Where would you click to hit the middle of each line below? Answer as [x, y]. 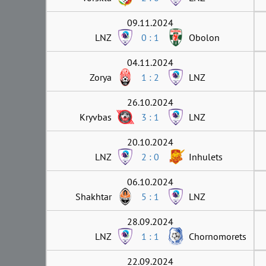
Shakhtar [94, 196]
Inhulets [206, 156]
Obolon [204, 37]
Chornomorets [218, 236]
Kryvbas [96, 117]
